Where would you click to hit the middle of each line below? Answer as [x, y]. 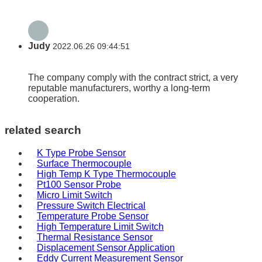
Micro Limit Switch [75, 195]
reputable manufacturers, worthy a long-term [119, 88]
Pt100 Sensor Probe [79, 184]
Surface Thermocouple [84, 163]
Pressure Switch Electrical [91, 205]
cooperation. [54, 99]
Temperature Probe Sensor [93, 216]
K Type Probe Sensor [81, 153]
